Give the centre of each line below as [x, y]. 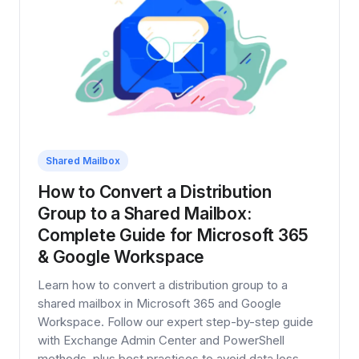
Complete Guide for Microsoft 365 [173, 236]
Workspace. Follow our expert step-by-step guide [175, 322]
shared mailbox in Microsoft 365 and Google [159, 304]
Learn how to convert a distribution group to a [163, 285]
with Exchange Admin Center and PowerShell [161, 341]
